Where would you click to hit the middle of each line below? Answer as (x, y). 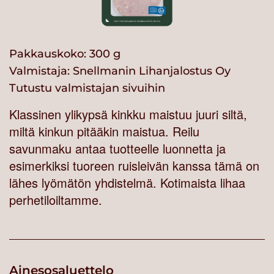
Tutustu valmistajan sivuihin (87, 88)
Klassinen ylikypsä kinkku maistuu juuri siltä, (128, 114)
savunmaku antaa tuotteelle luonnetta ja (117, 149)
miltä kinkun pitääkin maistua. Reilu (104, 131)
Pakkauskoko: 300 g (65, 54)
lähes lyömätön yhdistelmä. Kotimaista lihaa (127, 183)
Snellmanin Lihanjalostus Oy (152, 71)
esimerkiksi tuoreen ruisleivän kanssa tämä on (134, 166)
